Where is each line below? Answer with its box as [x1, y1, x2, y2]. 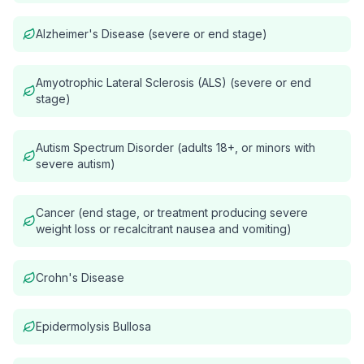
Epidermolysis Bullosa [36, 319, 151, 333]
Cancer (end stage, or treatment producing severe [36, 206, 308, 219]
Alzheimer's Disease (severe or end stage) [36, 27, 267, 41]
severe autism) [36, 157, 115, 171]
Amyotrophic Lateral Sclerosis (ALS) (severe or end [36, 76, 311, 89]
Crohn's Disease [36, 271, 124, 284]
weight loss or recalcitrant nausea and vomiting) [36, 222, 292, 236]
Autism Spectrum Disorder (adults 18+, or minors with [36, 141, 315, 154]
